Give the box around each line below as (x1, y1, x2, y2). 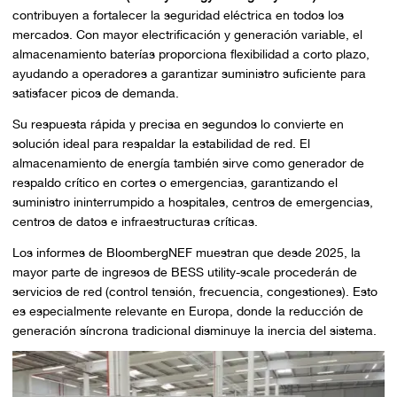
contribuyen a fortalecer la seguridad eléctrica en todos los (12, 8, 344, 23)
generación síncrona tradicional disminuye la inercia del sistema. (12, 323, 377, 338)
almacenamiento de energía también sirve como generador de (12, 155, 364, 170)
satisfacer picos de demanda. (12, 86, 179, 101)
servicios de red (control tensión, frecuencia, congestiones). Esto (12, 284, 378, 299)
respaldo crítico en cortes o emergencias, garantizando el (12, 175, 338, 190)
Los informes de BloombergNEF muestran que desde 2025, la (12, 245, 361, 260)
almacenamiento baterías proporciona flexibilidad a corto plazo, (12, 47, 370, 62)
